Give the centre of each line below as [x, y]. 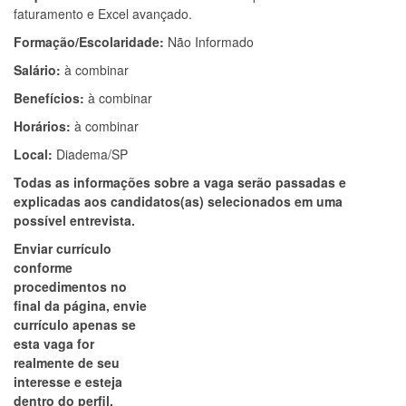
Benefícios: [51, 98]
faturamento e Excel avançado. [103, 14]
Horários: [44, 126]
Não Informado [211, 42]
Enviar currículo [63, 248]
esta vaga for [54, 343]
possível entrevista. [74, 220]
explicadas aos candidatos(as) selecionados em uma [178, 201]
